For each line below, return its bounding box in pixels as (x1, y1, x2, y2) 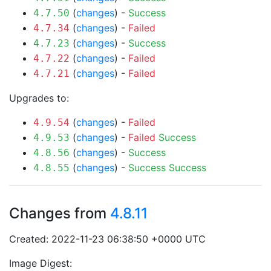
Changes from (9, 204, 110, 222)
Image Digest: (9, 257, 72, 269)
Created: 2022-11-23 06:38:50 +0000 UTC (9, 233, 206, 245)
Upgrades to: (9, 92, 69, 104)
